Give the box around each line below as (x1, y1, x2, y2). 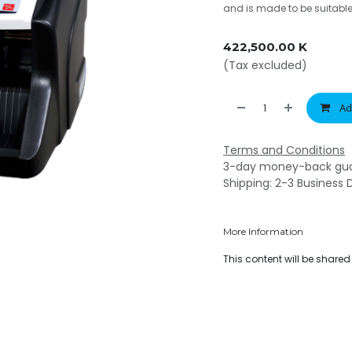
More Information (223, 225, 303, 237)
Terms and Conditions (223, 142, 345, 158)
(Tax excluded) (223, 57, 307, 73)
